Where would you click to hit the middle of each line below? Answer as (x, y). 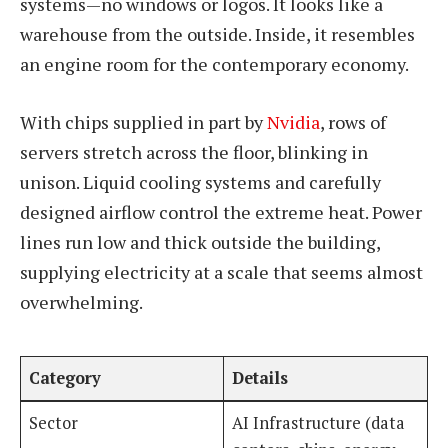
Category (65, 378)
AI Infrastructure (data (319, 423)
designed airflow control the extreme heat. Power (221, 211)
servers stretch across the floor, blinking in (194, 151)
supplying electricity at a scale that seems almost (221, 271)
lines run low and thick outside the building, (200, 241)
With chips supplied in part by (143, 121)
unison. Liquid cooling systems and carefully (200, 181)
